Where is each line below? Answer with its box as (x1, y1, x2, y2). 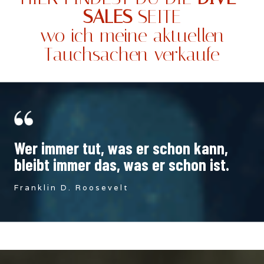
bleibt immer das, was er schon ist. (14, 154, 229, 175)
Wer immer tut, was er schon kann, (14, 138, 228, 159)
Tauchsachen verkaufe (44, 42, 220, 65)
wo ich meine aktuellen (40, 24, 224, 47)
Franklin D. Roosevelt (14, 183, 128, 193)
